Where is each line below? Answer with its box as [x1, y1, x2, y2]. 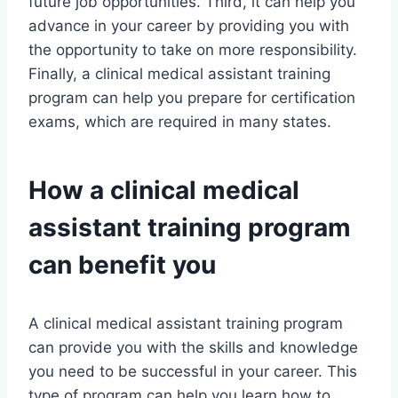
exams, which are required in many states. [28, 113, 331, 131]
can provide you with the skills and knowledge [28, 338, 358, 357]
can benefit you [28, 250, 216, 281]
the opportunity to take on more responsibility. [28, 41, 357, 60]
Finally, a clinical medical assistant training [28, 65, 330, 84]
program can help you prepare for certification [28, 89, 355, 107]
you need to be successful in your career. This [28, 362, 357, 381]
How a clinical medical [28, 175, 299, 206]
